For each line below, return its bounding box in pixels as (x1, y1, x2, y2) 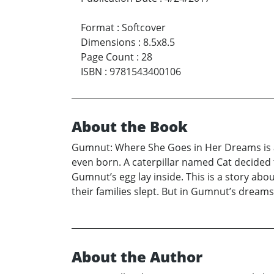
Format (81, 20, 114, 34)
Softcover (122, 20, 166, 34)
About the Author (72, 246, 202, 267)
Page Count (81, 50, 134, 64)
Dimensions (81, 35, 136, 49)
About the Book (72, 116, 188, 136)
